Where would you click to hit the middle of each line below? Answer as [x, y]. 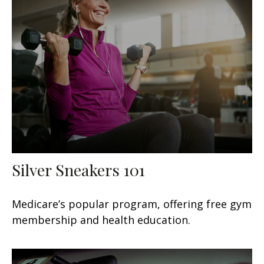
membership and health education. [101, 220]
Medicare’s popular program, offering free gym [132, 204]
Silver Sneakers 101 [78, 169]
